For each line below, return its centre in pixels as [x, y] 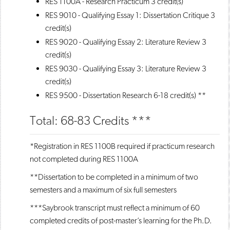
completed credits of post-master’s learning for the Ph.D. [121, 221]
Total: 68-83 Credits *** [91, 120]
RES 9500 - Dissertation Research [99, 95]
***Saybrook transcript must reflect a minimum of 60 [115, 208]
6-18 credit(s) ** [179, 95]
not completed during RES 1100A [84, 159]
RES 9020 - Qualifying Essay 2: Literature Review [123, 42]
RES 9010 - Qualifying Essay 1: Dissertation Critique [127, 15]
